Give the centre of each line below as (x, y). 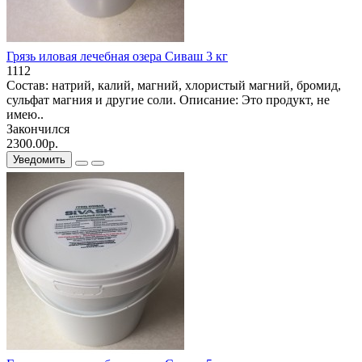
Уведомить (39, 159)
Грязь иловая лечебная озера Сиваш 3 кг (117, 56)
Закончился (38, 128)
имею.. (25, 114)
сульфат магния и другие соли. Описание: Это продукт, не (168, 99)
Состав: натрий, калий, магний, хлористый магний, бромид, (174, 85)
